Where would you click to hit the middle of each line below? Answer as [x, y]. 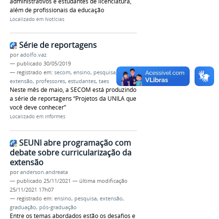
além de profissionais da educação [57, 10]
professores [50, 81]
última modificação [103, 181]
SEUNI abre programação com [75, 143]
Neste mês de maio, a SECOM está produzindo [73, 90]
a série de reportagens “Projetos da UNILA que [73, 99]
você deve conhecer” [38, 108]
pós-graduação [58, 207]
